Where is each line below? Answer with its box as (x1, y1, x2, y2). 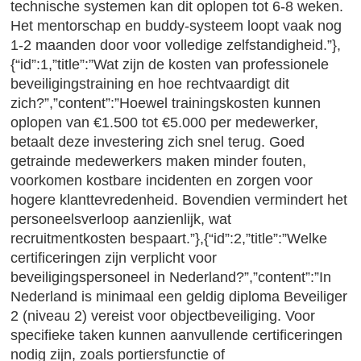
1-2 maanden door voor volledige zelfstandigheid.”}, (10, 37, 342, 53)
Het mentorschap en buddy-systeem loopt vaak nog (10, 18, 342, 34)
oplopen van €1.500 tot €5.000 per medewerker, (10, 114, 319, 131)
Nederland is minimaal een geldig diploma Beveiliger (10, 288, 348, 305)
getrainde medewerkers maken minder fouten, (10, 153, 307, 169)
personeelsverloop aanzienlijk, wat (10, 211, 232, 227)
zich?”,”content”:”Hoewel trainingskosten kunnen (10, 95, 322, 111)
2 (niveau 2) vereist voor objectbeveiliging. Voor (10, 308, 316, 324)
